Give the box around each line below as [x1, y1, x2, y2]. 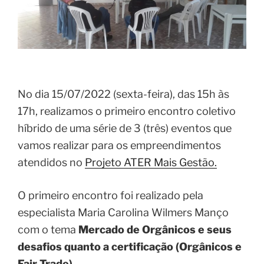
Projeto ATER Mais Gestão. [85, 147, 217, 160]
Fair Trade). [18, 248, 80, 261]
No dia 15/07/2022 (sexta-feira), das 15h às [18, 78, 229, 91]
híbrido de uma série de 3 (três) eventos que [18, 113, 232, 126]
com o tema [18, 214, 78, 227]
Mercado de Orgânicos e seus [78, 214, 232, 227]
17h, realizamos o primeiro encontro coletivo [18, 95, 236, 108]
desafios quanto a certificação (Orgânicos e [18, 231, 242, 244]
